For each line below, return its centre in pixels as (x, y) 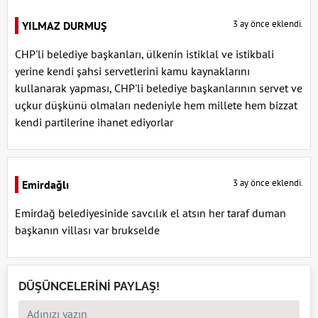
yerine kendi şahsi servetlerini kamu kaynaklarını (132, 71)
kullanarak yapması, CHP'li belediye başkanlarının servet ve (159, 88)
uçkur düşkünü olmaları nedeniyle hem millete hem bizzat (156, 105)
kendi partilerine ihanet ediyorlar (94, 122)
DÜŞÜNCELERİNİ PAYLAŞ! (89, 287)
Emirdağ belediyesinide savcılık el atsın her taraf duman (150, 213)
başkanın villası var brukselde (87, 230)
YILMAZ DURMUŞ (64, 26)
